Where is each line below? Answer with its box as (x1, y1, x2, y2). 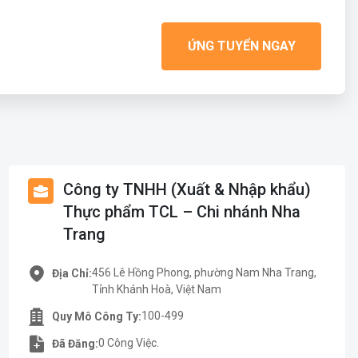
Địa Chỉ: (51, 266, 92, 280)
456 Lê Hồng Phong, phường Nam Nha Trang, (91, 266, 316, 279)
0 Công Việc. (97, 336, 159, 349)
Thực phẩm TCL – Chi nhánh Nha (62, 202, 300, 221)
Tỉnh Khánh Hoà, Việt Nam (91, 283, 221, 296)
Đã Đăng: (51, 336, 98, 350)
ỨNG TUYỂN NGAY (187, 38, 296, 54)
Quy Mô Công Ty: (51, 309, 141, 323)
